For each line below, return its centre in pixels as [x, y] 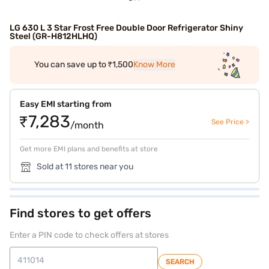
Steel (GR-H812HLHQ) [53, 36]
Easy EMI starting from [66, 104]
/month [87, 125]
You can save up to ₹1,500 [83, 65]
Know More [154, 65]
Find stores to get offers [80, 213]
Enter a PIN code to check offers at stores [89, 235]
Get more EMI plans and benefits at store [89, 149]
